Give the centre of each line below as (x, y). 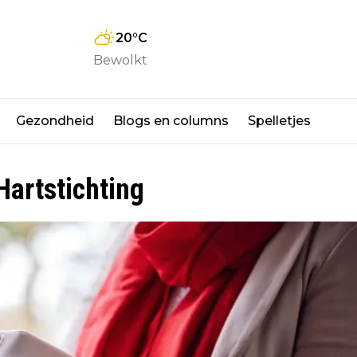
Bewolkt (120, 60)
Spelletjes (279, 121)
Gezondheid (55, 121)
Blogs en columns (171, 121)
